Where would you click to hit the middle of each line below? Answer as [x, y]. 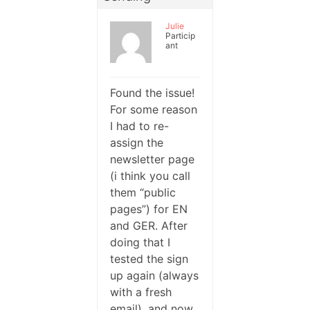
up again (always [155, 275]
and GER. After [149, 225]
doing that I [140, 242]
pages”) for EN [149, 209]
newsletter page [153, 159]
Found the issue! [153, 92]
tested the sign [149, 258]
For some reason [154, 109]
